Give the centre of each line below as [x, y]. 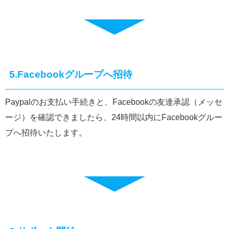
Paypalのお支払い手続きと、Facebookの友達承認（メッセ [114, 102]
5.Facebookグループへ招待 [71, 74]
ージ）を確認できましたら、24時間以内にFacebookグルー [114, 117]
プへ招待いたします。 [46, 133]
